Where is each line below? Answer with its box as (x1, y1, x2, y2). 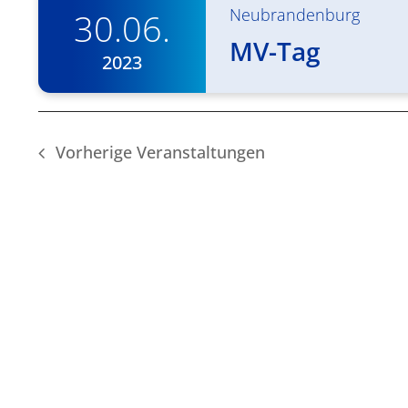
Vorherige (55, 141, 137, 164)
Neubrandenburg (229, 4, 360, 26)
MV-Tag (229, 34, 321, 69)
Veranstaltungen (136, 141, 265, 164)
